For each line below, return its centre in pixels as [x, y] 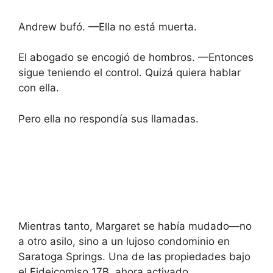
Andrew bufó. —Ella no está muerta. [108, 27]
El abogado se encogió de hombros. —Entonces [136, 57]
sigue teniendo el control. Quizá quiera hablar [129, 73]
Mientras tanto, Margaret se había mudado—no [135, 226]
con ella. [39, 88]
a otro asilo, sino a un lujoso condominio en [124, 241]
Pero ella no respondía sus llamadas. [108, 119]
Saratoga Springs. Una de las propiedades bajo [134, 257]
